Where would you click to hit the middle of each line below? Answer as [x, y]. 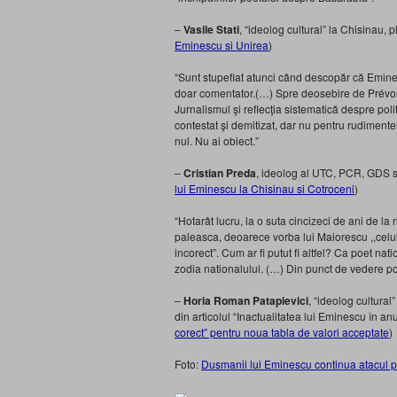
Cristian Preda [220, 173]
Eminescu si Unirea [222, 45]
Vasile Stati [211, 29]
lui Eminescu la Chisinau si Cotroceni [265, 188]
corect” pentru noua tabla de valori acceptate [282, 332]
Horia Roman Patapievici [246, 300]
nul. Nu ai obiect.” [217, 140]
